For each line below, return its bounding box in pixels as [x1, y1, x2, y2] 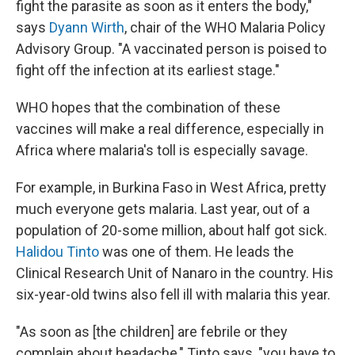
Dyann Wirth [49, 19, 124, 36]
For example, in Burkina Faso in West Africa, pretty [16, 179, 326, 197]
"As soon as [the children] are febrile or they [16, 323, 288, 341]
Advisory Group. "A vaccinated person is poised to [16, 40, 326, 58]
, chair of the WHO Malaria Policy [124, 19, 326, 36]
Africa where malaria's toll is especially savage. [16, 142, 308, 159]
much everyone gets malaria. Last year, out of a [16, 200, 310, 218]
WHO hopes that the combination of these [16, 99, 281, 116]
